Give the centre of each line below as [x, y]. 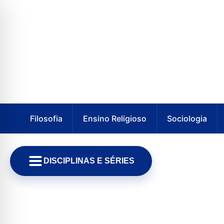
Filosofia [46, 118]
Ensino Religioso [115, 118]
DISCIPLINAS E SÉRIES [89, 161]
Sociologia [187, 118]
